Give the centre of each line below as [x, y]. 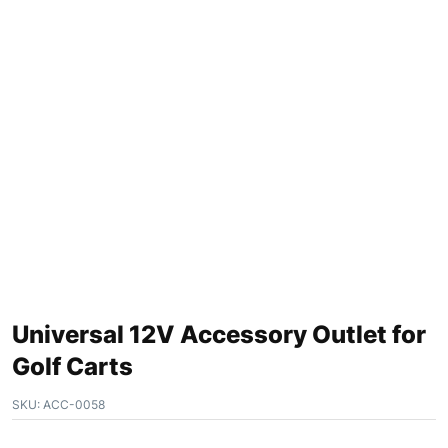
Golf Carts [72, 367]
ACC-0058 [72, 405]
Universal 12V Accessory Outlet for [219, 335]
